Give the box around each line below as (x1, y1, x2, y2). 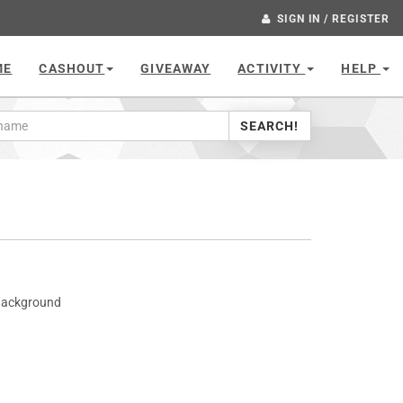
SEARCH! (239, 119, 300, 133)
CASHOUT (39, 61, 105, 76)
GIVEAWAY (140, 61, 211, 76)
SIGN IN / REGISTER (276, 13, 390, 25)
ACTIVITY (237, 61, 306, 76)
